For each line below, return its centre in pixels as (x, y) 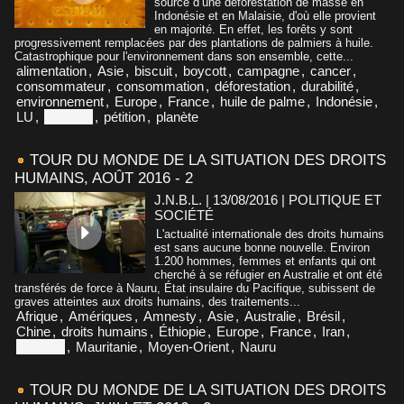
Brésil (323, 316)
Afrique (37, 316)
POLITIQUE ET (335, 199)
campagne (268, 70)
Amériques (101, 316)
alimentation (51, 70)
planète (177, 116)
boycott (205, 70)
